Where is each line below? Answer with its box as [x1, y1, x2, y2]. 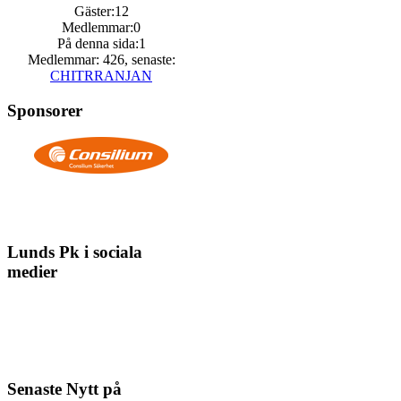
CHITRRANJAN [50, 68, 152, 83]
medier [7, 261, 57, 281]
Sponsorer [7, 100, 82, 120]
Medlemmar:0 [62, 20, 141, 35]
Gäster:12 [73, 4, 129, 19]
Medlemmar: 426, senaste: [27, 52, 175, 67]
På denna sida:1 [56, 36, 146, 51]
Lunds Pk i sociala [7, 242, 142, 261]
